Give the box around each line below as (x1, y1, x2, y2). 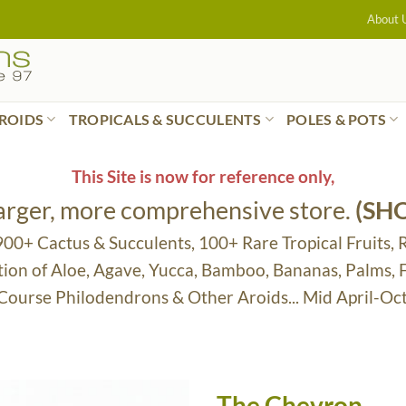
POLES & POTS (286, 110, 387, 128)
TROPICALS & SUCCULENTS (68, 110, 262, 128)
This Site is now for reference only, (72, 166, 334, 187)
